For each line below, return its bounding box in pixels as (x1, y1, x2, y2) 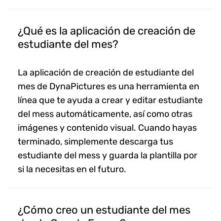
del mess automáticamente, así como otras (18, 108, 192, 119)
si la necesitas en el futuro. (18, 163, 126, 175)
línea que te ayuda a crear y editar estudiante (18, 94, 203, 106)
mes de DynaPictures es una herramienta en (18, 80, 199, 92)
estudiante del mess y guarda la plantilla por (18, 149, 197, 161)
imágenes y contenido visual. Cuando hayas (18, 122, 197, 133)
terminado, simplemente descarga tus (18, 136, 173, 147)
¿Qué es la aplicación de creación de (18, 24, 195, 37)
